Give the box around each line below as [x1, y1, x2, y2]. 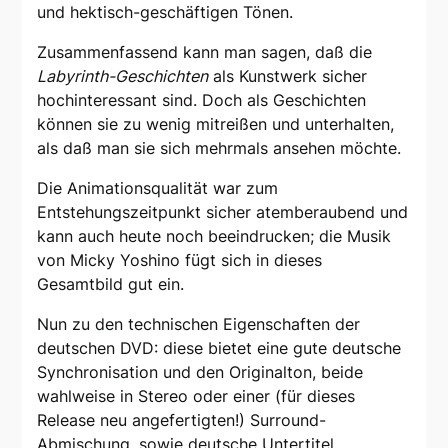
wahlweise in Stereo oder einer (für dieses [37, 386, 356, 406]
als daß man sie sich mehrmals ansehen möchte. [37, 138, 402, 158]
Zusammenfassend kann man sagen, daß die [37, 42, 373, 62]
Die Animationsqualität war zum [37, 178, 279, 198]
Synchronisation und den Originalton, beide [37, 362, 364, 382]
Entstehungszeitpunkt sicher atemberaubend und [37, 202, 409, 222]
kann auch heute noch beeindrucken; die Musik [37, 226, 392, 246]
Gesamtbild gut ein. [37, 274, 185, 294]
